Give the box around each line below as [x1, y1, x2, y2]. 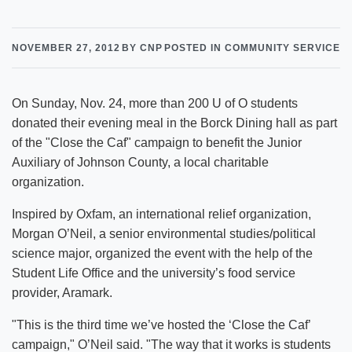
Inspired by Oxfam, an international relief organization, [12, 207, 311, 221]
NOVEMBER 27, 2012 [12, 42, 120, 53]
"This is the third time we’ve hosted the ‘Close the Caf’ [12, 318, 310, 332]
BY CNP [122, 42, 163, 53]
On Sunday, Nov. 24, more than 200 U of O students [12, 97, 298, 110]
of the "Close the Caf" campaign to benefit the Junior [12, 136, 302, 149]
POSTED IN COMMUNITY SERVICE [164, 42, 340, 53]
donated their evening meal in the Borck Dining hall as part [12, 116, 337, 130]
